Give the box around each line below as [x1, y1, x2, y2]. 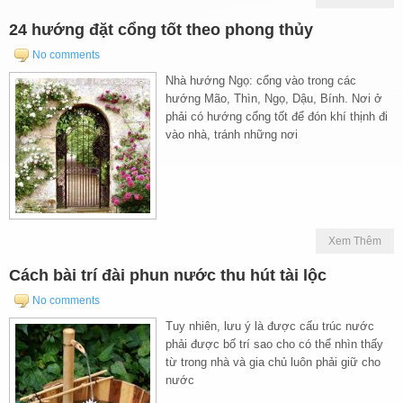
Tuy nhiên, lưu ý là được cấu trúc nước [166, 318, 374, 333]
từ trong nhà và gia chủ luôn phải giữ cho [166, 354, 381, 369]
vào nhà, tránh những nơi [166, 127, 298, 141]
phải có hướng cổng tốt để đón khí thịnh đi [166, 109, 388, 123]
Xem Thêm [328, 234, 381, 247]
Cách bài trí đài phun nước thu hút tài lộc [9, 265, 327, 284]
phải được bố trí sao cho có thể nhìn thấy [166, 336, 383, 351]
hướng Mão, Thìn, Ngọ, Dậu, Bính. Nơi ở [166, 91, 382, 105]
